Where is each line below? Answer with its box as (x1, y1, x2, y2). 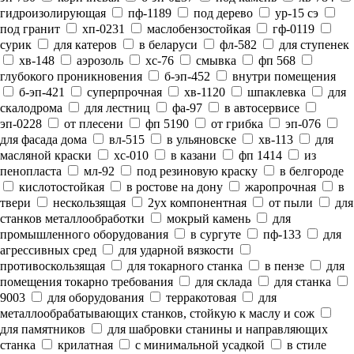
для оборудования (44, 291, 144, 304)
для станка (271, 275, 331, 288)
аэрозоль (73, 54, 123, 67)
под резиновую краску (134, 164, 258, 178)
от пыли (265, 196, 313, 209)
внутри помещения (229, 70, 336, 83)
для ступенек (276, 38, 349, 51)
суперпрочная (84, 85, 162, 99)
